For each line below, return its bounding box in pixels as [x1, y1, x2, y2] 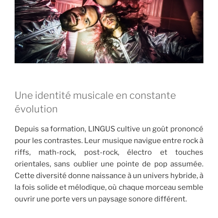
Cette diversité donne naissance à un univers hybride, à [15, 171, 203, 181]
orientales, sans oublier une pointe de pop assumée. [15, 160, 203, 169]
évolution [15, 103, 58, 115]
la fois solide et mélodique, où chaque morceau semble [15, 183, 203, 192]
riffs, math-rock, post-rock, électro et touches [15, 148, 203, 157]
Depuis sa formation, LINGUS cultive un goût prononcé [15, 125, 203, 134]
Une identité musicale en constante [15, 90, 176, 102]
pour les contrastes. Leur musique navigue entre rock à [15, 136, 203, 145]
